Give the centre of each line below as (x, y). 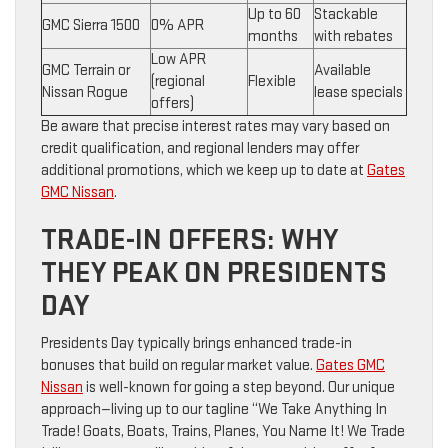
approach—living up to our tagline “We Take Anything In (214, 410)
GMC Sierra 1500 (91, 26)
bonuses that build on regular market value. (178, 366)
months (273, 37)
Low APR (178, 60)
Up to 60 (274, 15)
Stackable (346, 15)
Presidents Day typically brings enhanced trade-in (196, 344)
